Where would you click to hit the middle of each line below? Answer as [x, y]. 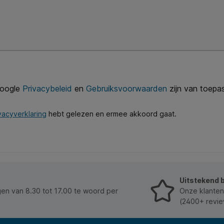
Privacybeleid [47, 88]
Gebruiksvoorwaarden [126, 88]
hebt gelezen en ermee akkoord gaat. [111, 114]
